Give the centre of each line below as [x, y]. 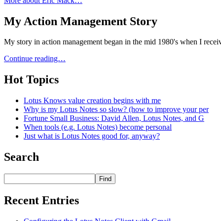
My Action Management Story [81, 21]
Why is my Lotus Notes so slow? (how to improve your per [116, 110]
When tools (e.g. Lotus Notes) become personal [98, 127]
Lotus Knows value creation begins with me [92, 101]
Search [21, 157]
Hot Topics [31, 80]
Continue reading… [35, 59]
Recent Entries [41, 200]
